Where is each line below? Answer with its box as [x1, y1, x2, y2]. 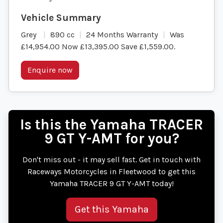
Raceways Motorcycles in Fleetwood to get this [27, 167, 196, 177]
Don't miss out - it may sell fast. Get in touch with [22, 155, 201, 165]
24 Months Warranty [86, 30, 158, 40]
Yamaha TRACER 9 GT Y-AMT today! [49, 179, 174, 189]
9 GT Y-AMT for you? [44, 130, 179, 147]
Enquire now [27, 65, 73, 75]
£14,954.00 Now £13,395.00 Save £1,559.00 [21, 42, 174, 52]
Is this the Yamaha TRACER [20, 116, 203, 133]
